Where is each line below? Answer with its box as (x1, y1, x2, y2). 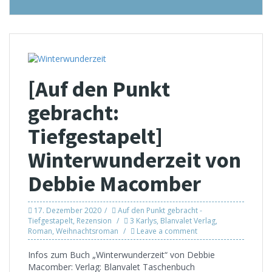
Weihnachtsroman (56, 226, 118, 237)
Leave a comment (137, 226, 197, 237)
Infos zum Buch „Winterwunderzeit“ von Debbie (28, 249, 215, 261)
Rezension (76, 216, 112, 226)
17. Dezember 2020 (34, 205, 101, 216)
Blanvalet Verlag (160, 216, 216, 226)
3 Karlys (130, 216, 157, 226)
